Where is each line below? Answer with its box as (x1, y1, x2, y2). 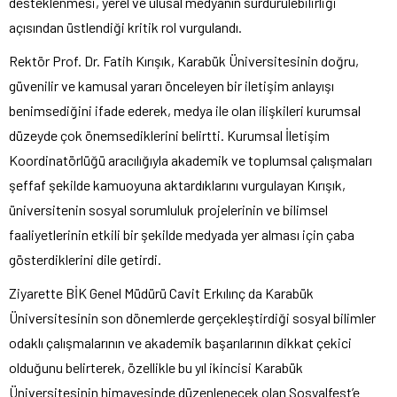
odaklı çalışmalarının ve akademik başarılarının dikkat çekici (9, 333, 352, 351)
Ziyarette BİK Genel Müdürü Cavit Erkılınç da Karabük (9, 284, 314, 301)
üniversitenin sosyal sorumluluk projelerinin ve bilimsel (9, 200, 328, 218)
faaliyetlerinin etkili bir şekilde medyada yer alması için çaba (9, 225, 354, 243)
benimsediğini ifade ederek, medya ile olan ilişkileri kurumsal (9, 101, 361, 119)
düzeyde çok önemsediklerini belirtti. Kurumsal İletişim (9, 126, 330, 144)
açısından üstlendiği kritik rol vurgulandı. (9, 18, 242, 35)
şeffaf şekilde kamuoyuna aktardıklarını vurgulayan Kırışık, (9, 175, 346, 193)
